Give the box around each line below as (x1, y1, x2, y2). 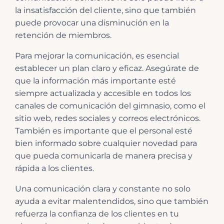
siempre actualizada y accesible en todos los (15, 88, 191, 98)
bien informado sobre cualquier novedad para (15, 138, 197, 148)
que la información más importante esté (15, 75, 176, 85)
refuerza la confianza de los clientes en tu (15, 208, 179, 218)
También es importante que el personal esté (15, 125, 192, 135)
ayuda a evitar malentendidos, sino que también (15, 196, 208, 206)
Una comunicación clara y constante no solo (15, 183, 190, 193)
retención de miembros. (15, 30, 111, 40)
